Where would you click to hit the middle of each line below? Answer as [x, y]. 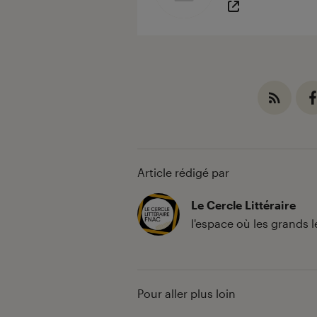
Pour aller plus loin [186, 294]
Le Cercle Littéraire [243, 205]
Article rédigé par [183, 173]
